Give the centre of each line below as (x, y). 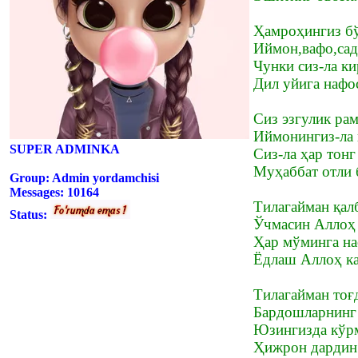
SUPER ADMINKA (65, 149)
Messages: (38, 192)
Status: (30, 214)
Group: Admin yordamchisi (84, 177)
